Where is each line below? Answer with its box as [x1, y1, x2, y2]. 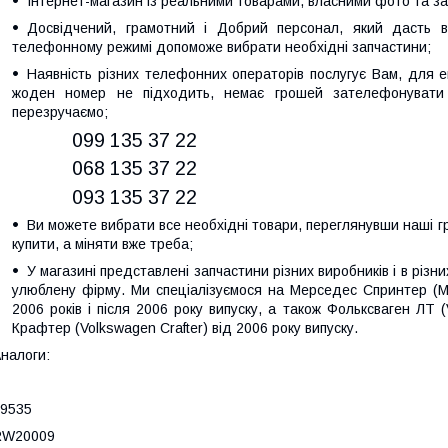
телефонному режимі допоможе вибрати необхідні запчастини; [12, 38, 431, 55]
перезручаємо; [12, 103, 108, 120]
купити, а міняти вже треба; [12, 236, 193, 253]
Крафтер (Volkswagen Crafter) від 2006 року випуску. [12, 320, 358, 337]
